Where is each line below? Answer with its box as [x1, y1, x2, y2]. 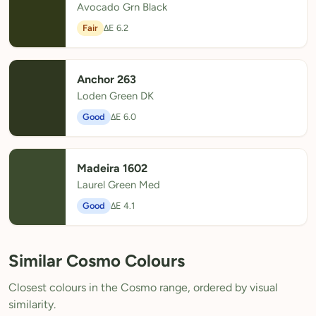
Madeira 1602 [77, 162, 147, 175]
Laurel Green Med [77, 178, 160, 191]
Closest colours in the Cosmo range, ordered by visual [8, 281, 278, 294]
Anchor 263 [77, 73, 136, 86]
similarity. [8, 298, 56, 311]
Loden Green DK [77, 90, 154, 102]
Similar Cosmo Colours [8, 250, 185, 271]
